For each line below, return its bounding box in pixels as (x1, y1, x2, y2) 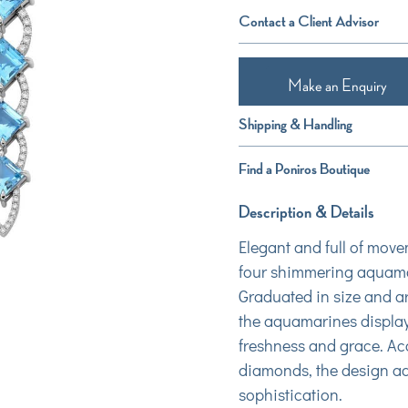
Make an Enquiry (287, 74, 387, 97)
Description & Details (238, 199, 374, 223)
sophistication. (238, 382, 342, 405)
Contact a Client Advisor (238, 10, 379, 31)
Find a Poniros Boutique (238, 158, 370, 178)
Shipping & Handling (238, 113, 352, 134)
